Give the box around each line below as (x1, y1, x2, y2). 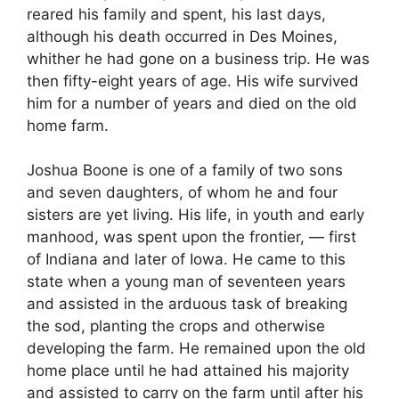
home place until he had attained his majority (27, 362, 349, 380)
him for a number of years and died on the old (27, 94, 357, 112)
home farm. (27, 116, 109, 134)
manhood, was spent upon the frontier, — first (27, 228, 356, 247)
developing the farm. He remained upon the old (27, 339, 366, 358)
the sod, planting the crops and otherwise (27, 317, 325, 336)
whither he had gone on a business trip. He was (27, 49, 370, 68)
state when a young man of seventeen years (27, 273, 346, 291)
